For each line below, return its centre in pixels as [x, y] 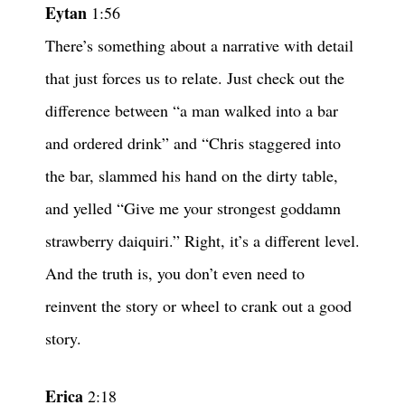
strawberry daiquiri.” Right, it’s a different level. [202, 241]
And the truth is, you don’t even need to [175, 273]
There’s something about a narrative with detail [199, 46]
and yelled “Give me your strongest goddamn [193, 208]
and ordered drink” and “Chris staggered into [193, 143]
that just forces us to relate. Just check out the [195, 78]
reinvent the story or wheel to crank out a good [198, 306]
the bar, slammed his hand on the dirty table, [192, 176]
